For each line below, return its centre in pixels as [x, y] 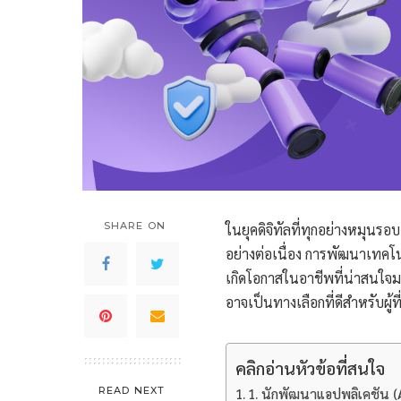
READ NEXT [132, 390]
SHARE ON [135, 225]
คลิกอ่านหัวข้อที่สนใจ [310, 367]
